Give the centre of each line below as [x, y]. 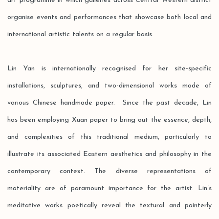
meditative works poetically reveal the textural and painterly [109, 206]
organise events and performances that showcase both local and [109, 17]
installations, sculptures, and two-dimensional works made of [109, 86]
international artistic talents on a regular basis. [84, 34]
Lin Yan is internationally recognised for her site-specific [109, 69]
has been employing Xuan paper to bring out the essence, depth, [109, 120]
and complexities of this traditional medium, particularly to [109, 137]
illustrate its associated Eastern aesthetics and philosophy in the [109, 154]
